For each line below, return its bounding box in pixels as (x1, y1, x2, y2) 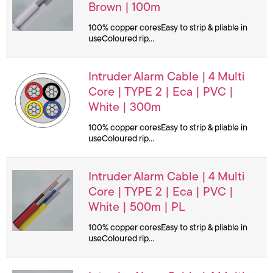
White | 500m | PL (88, 201, 185, 214)
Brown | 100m (88, 1, 160, 14)
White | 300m (88, 101, 161, 114)
